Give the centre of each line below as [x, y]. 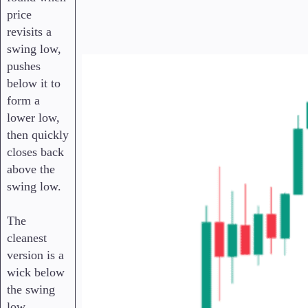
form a [23, 101]
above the [31, 169]
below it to [34, 84]
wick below [36, 273]
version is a [35, 255]
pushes [24, 66]
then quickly [38, 135]
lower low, [33, 118]
